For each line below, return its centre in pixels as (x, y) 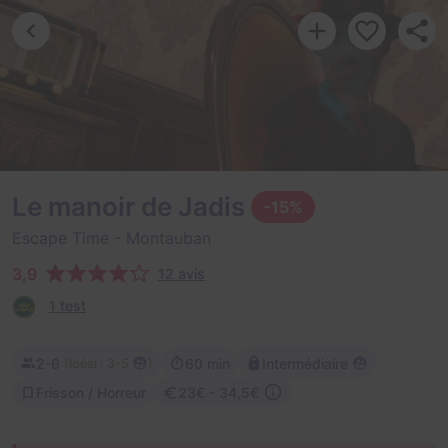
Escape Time (60, 238)
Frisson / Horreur (91, 392)
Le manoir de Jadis (131, 206)
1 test (67, 305)
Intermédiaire (305, 363)
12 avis (181, 273)
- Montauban (160, 238)
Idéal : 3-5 (99, 363)
